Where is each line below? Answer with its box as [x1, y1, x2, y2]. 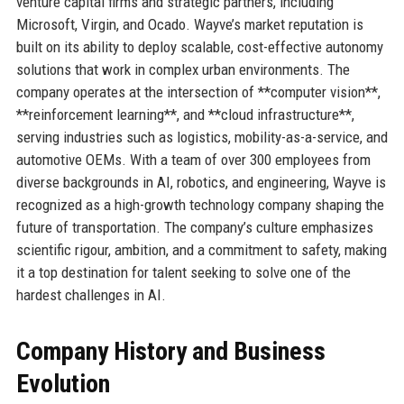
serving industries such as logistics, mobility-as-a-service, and [15, 127, 388, 146]
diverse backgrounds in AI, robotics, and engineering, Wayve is [15, 172, 386, 191]
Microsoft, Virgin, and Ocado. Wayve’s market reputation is [15, 14, 363, 33]
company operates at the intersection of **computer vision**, [15, 82, 381, 101]
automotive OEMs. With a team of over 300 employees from [15, 150, 371, 169]
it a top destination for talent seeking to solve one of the [15, 262, 351, 281]
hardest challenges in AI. [15, 285, 166, 304]
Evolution [15, 368, 110, 399]
